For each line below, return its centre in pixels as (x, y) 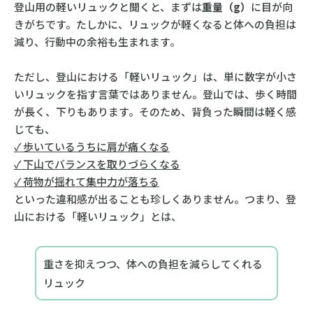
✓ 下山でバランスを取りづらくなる (97, 164)
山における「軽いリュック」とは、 (97, 217)
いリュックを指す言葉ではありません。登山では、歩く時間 (155, 94)
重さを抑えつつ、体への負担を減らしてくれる (153, 264)
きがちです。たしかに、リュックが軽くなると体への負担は (155, 24)
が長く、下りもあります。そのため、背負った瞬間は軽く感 (155, 112)
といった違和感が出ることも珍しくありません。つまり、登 (155, 199)
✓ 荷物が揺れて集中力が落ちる (86, 182)
